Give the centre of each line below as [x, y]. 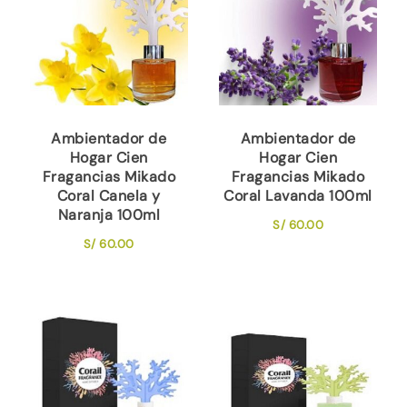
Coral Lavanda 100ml [298, 195]
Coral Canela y [109, 195]
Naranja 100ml [109, 214]
